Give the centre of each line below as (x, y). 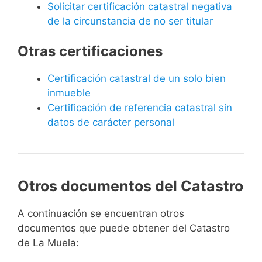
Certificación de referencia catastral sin (140, 108)
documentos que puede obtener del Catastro (124, 228)
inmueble (69, 93)
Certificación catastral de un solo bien (137, 79)
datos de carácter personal (111, 123)
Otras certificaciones (90, 51)
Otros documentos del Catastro (130, 186)
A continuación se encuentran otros (101, 214)
